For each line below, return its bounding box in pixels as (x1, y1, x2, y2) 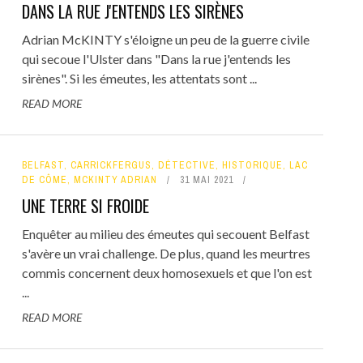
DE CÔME (21, 173, 67, 186)
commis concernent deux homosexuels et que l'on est (21, 264, 312, 280)
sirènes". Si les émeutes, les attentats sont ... (21, 70, 257, 86)
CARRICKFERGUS (70, 158, 152, 172)
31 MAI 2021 (179, 173, 233, 186)
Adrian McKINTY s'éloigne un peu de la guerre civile (21, 31, 310, 47)
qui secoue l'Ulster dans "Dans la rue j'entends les (21, 50, 291, 66)
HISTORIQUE (221, 158, 283, 172)
